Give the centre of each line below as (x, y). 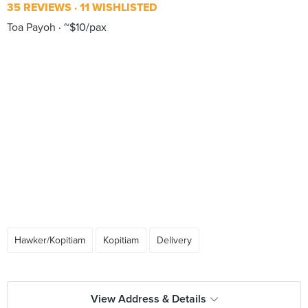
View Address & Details (148, 299)
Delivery (174, 240)
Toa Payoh (31, 27)
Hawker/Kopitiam (50, 240)
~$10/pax (84, 27)
